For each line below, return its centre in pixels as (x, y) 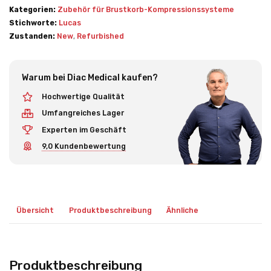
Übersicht (35, 211)
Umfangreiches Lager (83, 113)
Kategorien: (32, 9)
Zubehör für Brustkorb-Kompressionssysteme (146, 9)
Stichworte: (33, 23)
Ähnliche (183, 211)
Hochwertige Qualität (83, 97)
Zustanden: (32, 36)
